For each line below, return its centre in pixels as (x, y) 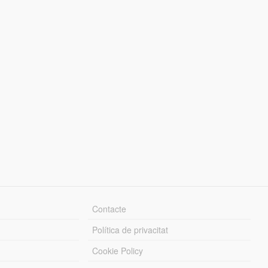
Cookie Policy (118, 250)
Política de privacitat (130, 229)
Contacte (109, 208)
